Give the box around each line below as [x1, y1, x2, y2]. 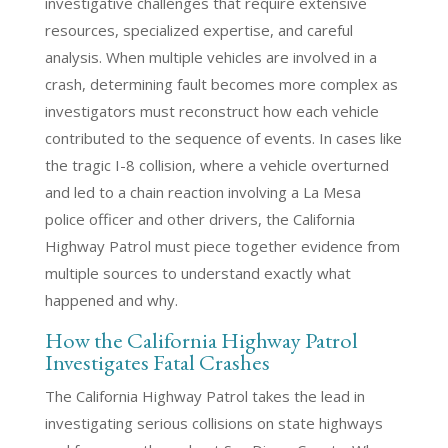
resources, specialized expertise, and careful [44, 20, 353, 40]
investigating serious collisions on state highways [44, 413, 383, 433]
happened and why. [44, 290, 178, 310]
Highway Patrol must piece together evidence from [44, 236, 400, 256]
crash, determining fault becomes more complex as [44, 74, 398, 94]
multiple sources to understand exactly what [44, 263, 351, 283]
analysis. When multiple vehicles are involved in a [44, 47, 377, 67]
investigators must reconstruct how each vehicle [44, 101, 379, 121]
